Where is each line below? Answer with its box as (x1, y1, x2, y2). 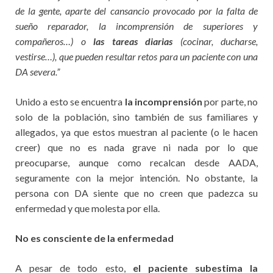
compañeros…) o (15, 35, 93, 47)
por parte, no (202, 95, 258, 107)
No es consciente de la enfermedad (15, 232, 174, 244)
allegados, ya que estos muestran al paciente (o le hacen (15, 126, 258, 138)
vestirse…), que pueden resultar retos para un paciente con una (15, 50, 258, 62)
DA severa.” (15, 65, 60, 77)
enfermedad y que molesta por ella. (15, 202, 160, 214)
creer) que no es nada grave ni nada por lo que (15, 141, 258, 153)
